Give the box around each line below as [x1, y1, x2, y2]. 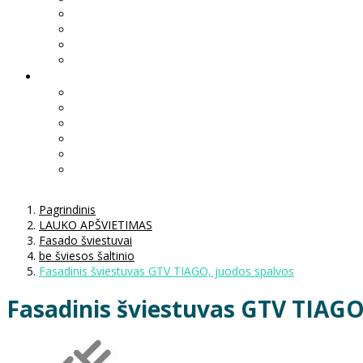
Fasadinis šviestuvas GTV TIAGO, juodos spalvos [39, 263, 294, 279]
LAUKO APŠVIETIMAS [39, 216, 152, 233]
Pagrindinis [39, 201, 96, 217]
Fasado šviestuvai [39, 232, 132, 248]
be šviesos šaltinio [39, 247, 135, 263]
